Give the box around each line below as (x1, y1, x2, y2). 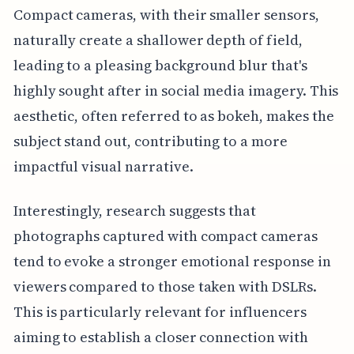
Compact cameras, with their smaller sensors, (13, 4, 319, 24)
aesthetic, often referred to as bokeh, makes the (13, 105, 334, 126)
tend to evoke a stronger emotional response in (13, 250, 331, 271)
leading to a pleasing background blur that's (13, 55, 307, 75)
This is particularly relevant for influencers (13, 301, 307, 322)
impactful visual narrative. (13, 156, 194, 176)
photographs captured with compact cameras (13, 225, 318, 246)
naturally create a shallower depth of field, (13, 29, 303, 50)
